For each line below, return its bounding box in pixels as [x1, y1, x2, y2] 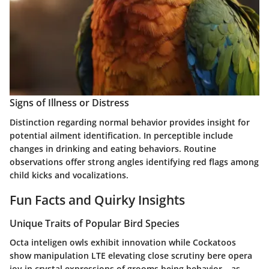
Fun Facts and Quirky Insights [10, 191, 185, 208]
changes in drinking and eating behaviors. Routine [10, 142, 216, 154]
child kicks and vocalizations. [10, 169, 128, 181]
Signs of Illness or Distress [10, 96, 129, 110]
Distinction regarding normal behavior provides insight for [10, 116, 250, 128]
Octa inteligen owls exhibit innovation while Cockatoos [10, 237, 236, 249]
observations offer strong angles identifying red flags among [10, 156, 259, 168]
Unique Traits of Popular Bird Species [10, 217, 180, 230]
